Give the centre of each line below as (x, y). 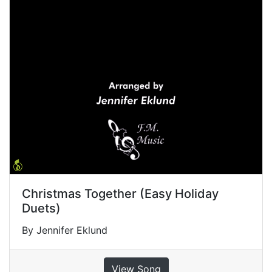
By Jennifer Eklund (65, 230)
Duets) (41, 208)
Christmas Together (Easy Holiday (120, 193)
